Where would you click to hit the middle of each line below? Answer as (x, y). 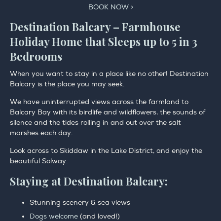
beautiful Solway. (39, 161)
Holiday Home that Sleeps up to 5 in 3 (104, 42)
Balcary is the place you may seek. (67, 84)
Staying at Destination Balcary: (89, 181)
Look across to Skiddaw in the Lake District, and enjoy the (106, 151)
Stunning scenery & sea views (80, 203)
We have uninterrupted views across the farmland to (99, 102)
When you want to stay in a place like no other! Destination (109, 74)
